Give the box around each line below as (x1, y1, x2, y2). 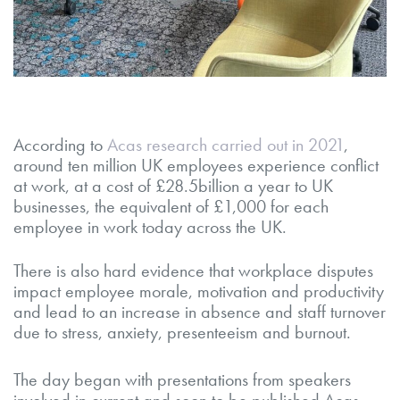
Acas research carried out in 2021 (107, 132, 344, 156)
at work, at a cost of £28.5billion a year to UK (13, 173, 333, 197)
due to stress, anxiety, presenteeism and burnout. (13, 320, 351, 344)
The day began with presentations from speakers (13, 367, 351, 391)
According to (13, 132, 107, 156)
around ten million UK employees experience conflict (13, 153, 379, 177)
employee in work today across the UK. (13, 214, 287, 238)
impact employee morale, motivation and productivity (13, 279, 384, 303)
